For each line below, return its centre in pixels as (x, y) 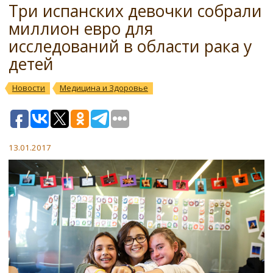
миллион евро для (81, 29)
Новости (29, 88)
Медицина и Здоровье (104, 88)
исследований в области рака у (130, 46)
